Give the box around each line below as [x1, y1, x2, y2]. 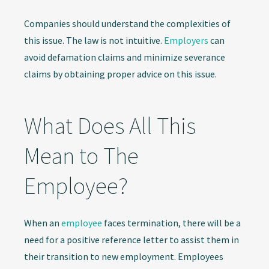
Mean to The [24, 141, 139, 171]
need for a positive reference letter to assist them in [24, 233, 239, 246]
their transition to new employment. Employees [24, 250, 223, 262]
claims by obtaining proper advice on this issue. [24, 67, 217, 80]
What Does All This [24, 110, 196, 141]
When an [24, 216, 61, 229]
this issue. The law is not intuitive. [24, 34, 164, 46]
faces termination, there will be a [102, 216, 241, 229]
